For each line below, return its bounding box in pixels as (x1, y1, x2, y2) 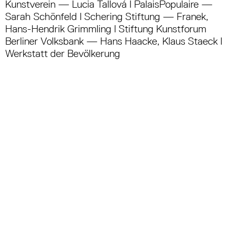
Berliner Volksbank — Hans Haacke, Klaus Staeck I (5, 35, 222, 47)
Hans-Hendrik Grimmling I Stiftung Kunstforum (5, 23, 206, 34)
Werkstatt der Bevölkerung (5, 47, 120, 59)
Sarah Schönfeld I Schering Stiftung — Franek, (5, 10, 208, 22)
